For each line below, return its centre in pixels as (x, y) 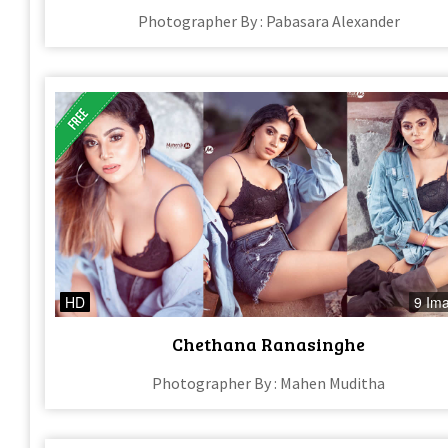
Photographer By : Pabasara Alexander (268, 21)
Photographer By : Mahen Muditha (269, 382)
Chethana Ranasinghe (269, 343)
